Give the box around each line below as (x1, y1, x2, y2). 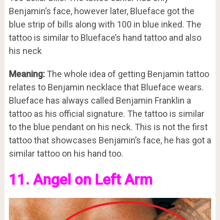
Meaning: (8, 69, 45, 79)
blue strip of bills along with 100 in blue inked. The (8, 19, 201, 29)
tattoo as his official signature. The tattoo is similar (8, 109, 204, 119)
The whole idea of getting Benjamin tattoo (44, 69, 209, 79)
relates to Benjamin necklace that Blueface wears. (8, 82, 204, 92)
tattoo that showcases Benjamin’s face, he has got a (8, 135, 211, 145)
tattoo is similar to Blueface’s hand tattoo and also (8, 32, 201, 43)
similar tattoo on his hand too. (8, 148, 123, 159)
